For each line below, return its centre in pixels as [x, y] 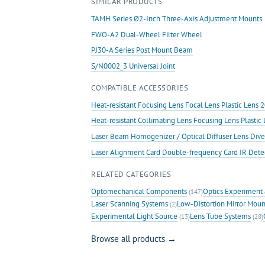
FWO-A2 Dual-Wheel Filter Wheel [147, 34]
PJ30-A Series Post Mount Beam [142, 50]
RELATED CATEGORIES [131, 174]
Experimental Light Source [134, 216]
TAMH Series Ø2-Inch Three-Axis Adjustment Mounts [177, 19]
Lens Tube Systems [220, 216]
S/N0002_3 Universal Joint [133, 66]
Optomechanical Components [139, 191]
